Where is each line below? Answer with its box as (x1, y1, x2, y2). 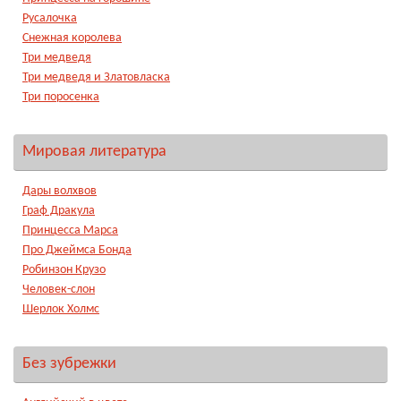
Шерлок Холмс (22, 303, 99, 316)
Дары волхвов (22, 185, 97, 198)
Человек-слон (22, 284, 95, 296)
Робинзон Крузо (22, 264, 106, 277)
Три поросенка (22, 91, 99, 104)
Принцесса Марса (22, 225, 118, 237)
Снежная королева (22, 32, 122, 45)
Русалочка (22, 13, 77, 25)
